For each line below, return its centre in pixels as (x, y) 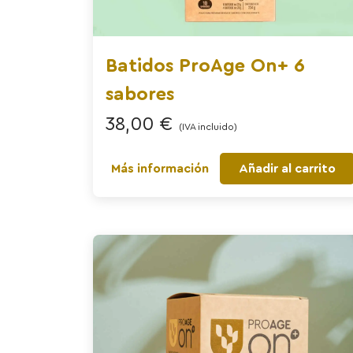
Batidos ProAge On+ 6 (205, 67)
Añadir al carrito (287, 169)
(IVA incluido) (208, 127)
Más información (160, 169)
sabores (140, 95)
